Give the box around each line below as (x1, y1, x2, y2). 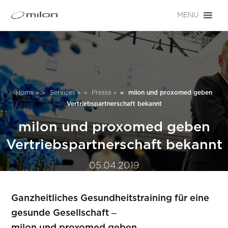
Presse (92, 90, 111, 96)
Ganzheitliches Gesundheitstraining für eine (11, 194, 210, 203)
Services (50, 90, 75, 96)
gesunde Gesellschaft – (11, 209, 117, 218)
